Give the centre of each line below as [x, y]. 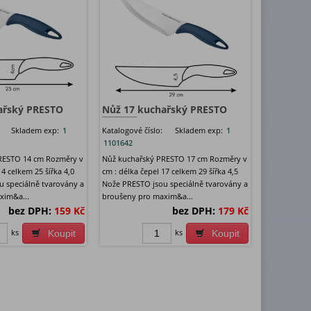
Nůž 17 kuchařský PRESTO [164, 110]
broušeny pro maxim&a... [147, 196]
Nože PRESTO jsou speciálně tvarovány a [175, 184]
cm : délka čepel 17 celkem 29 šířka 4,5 [170, 171]
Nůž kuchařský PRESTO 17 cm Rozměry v [174, 159]
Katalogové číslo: [132, 131]
